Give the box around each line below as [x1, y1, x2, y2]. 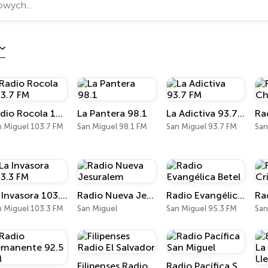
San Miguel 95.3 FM [166, 204, 237, 213]
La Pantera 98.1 [77, 108, 148, 119]
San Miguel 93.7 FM [166, 122, 237, 131]
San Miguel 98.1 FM [77, 122, 148, 131]
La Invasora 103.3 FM [60, 190, 68, 201]
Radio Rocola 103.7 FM [55, 108, 63, 119]
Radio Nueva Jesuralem [147, 190, 154, 201]
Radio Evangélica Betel [237, 190, 245, 201]
